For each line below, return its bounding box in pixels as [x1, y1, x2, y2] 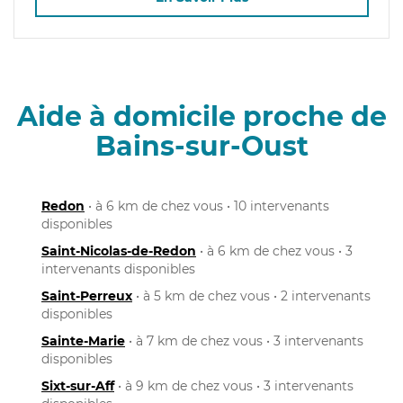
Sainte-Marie [41, 332, 125, 349]
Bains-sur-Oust [94, 129, 309, 163]
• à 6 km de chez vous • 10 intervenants [85, 197, 329, 214]
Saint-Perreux [41, 287, 132, 304]
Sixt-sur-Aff [41, 377, 114, 394]
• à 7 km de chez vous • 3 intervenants [125, 332, 363, 349]
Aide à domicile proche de [16, 99, 387, 133]
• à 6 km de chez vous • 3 [196, 242, 353, 259]
